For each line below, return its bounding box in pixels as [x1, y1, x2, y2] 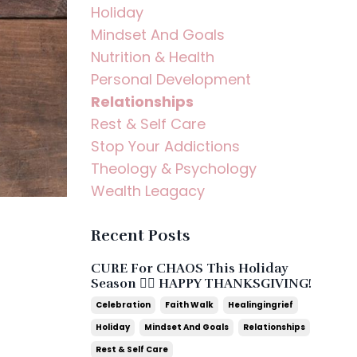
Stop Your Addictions [90, 136, 240, 156]
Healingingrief [227, 299, 293, 311]
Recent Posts [90, 226, 190, 245]
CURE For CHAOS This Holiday [90, 261, 288, 277]
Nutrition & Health [90, 47, 214, 67]
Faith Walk [164, 299, 214, 311]
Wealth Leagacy [90, 181, 205, 201]
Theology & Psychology [90, 159, 257, 178]
